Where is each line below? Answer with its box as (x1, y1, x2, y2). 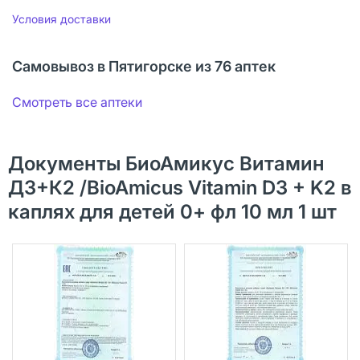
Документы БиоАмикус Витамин (8, 151, 325, 175)
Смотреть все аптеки (12, 93, 142, 110)
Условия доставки (12, 11, 111, 26)
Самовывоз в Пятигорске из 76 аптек (12, 57, 276, 75)
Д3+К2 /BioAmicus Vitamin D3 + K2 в (8, 175, 352, 199)
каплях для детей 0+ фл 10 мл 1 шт (8, 199, 337, 223)
